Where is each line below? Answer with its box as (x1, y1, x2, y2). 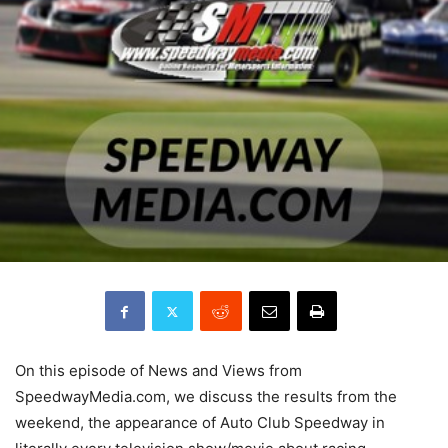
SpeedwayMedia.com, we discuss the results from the (15, 387, 397, 406)
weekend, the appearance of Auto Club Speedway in (15, 413, 385, 432)
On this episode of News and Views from (15, 361, 302, 380)
